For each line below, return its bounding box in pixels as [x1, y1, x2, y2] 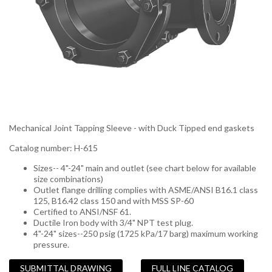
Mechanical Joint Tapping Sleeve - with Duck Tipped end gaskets [9, 123, 254, 133]
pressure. [33, 239, 69, 250]
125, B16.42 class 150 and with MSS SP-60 [33, 195, 194, 206]
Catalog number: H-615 [9, 143, 98, 153]
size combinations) [33, 174, 103, 184]
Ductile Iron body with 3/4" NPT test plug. [33, 217, 193, 228]
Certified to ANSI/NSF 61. [33, 206, 131, 217]
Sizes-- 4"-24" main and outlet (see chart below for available [33, 163, 256, 173]
